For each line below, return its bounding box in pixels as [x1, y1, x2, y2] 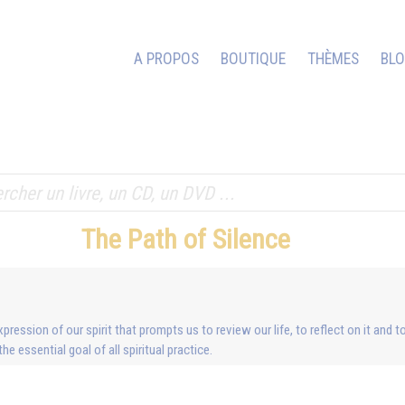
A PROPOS [134, 50, 199, 68]
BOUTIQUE [221, 50, 286, 68]
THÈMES [307, 50, 359, 68]
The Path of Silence [80, 223, 297, 255]
